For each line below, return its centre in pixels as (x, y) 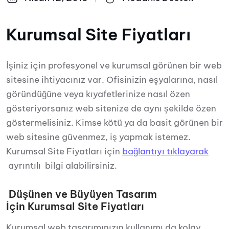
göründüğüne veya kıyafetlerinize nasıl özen (98, 94)
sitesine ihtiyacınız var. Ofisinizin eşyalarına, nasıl (112, 80)
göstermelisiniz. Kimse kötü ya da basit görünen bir (114, 123)
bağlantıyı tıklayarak (165, 151)
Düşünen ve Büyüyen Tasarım (82, 194)
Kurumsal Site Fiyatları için (64, 151)
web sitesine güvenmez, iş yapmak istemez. (98, 137)
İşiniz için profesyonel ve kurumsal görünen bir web (114, 65)
